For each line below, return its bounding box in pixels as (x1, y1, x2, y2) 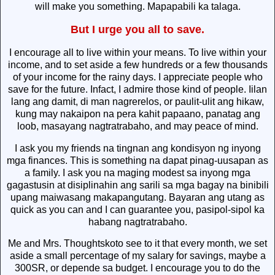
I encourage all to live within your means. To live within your (9, 47, 266, 58)
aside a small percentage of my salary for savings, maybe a (9, 250, 266, 261)
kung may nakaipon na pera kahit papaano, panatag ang (15, 108, 260, 119)
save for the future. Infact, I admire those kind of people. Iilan (8, 83, 267, 95)
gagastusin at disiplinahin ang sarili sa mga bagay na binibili (6, 179, 269, 190)
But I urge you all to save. (71, 23, 204, 36)
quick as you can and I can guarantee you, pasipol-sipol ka (10, 204, 265, 215)
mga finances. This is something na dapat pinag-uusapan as (7, 155, 268, 166)
